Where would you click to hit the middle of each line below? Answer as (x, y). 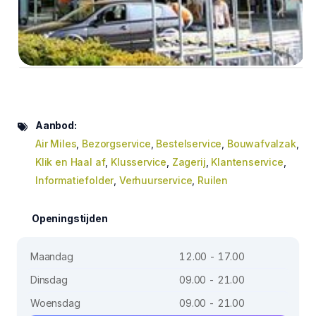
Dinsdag (49, 279)
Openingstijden (70, 218)
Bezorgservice (116, 143)
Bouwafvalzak (261, 143)
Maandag (52, 256)
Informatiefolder (75, 180)
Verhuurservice (156, 180)
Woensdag (55, 303)
